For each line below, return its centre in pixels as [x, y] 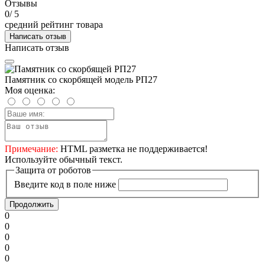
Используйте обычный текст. [64, 159]
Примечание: [31, 148]
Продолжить [32, 205]
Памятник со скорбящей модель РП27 [81, 79]
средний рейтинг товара [54, 24]
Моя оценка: [30, 90]
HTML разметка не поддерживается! [133, 148]
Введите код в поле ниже [65, 185]
